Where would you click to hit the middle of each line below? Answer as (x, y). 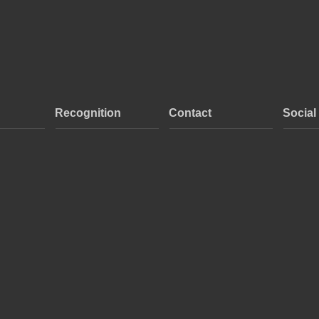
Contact (190, 113)
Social (299, 113)
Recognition (88, 113)
